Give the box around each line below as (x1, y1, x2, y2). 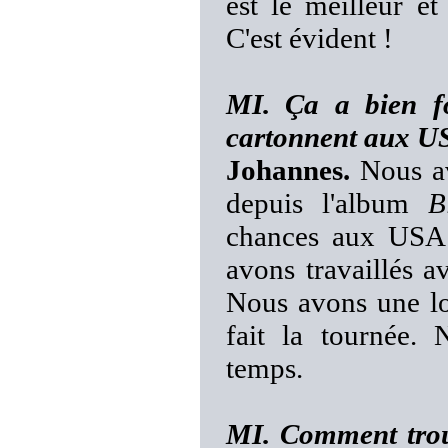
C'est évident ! (226, 22, 393, 54)
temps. (226, 352, 303, 384)
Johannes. (226, 154, 350, 186)
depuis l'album (226, 187, 429, 219)
